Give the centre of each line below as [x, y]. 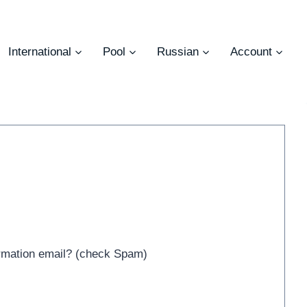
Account [251, 51]
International [39, 51]
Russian [177, 51]
